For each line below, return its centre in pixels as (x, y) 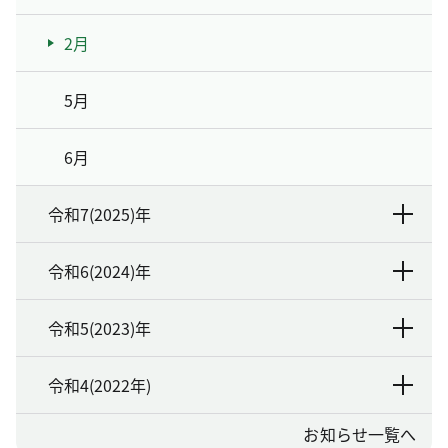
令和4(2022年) (99, 385)
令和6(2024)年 (99, 271)
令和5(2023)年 (99, 328)
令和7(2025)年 (99, 214)
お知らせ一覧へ (359, 434)
